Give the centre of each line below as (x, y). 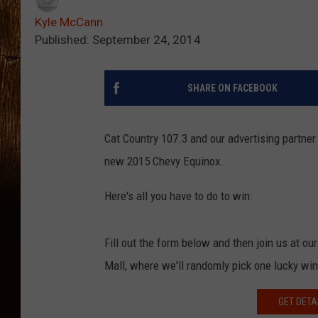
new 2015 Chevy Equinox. (164, 161)
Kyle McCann (69, 22)
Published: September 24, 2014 (118, 40)
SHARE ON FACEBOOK (232, 88)
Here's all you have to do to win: (178, 196)
